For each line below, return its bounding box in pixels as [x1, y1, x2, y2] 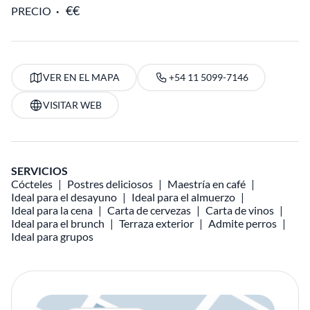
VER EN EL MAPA [42, 71, 120, 83]
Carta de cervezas [107, 203, 191, 217]
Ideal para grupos [11, 230, 93, 243]
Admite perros [208, 217, 277, 230]
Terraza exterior [119, 217, 194, 230]
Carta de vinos [206, 203, 274, 217]
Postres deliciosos [67, 177, 153, 190]
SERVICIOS [11, 164, 68, 177]
